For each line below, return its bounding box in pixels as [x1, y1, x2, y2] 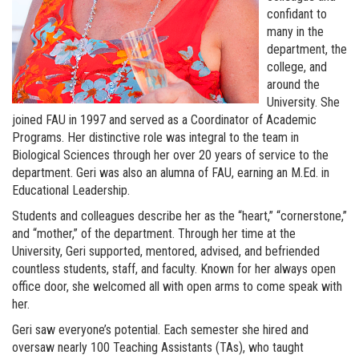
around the [267, 77, 320, 93]
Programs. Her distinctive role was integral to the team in [12, 130, 299, 146]
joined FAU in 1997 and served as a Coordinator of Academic [12, 112, 317, 128]
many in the [267, 24, 324, 40]
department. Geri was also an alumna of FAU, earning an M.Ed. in [12, 165, 329, 181]
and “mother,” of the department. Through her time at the [12, 226, 296, 242]
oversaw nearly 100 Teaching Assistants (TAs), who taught [12, 340, 304, 356]
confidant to [267, 6, 327, 22]
